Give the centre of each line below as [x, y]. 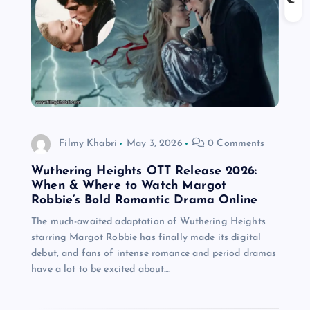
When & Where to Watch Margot [129, 185]
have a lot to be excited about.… [101, 269]
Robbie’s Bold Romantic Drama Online [145, 200]
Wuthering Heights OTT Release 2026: [144, 171]
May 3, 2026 [155, 144]
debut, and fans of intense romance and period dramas [154, 253]
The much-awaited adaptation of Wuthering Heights [148, 221]
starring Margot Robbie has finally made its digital [146, 237]
